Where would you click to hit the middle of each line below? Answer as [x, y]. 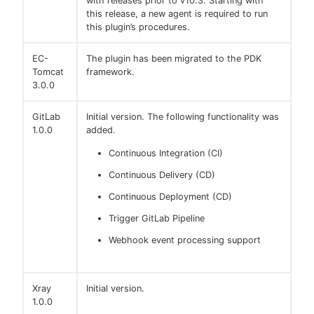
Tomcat [48, 72]
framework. [110, 72]
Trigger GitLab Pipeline [157, 219]
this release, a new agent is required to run [177, 14]
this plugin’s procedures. [138, 27]
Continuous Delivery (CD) [162, 175]
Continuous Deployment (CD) [170, 197]
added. [101, 130]
